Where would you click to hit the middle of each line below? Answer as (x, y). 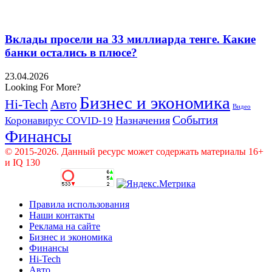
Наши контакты (62, 215)
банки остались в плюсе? (71, 53)
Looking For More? (43, 87)
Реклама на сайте (65, 226)
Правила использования (79, 204)
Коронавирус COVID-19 (59, 120)
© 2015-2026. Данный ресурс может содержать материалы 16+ (134, 151)
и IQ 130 (22, 162)
